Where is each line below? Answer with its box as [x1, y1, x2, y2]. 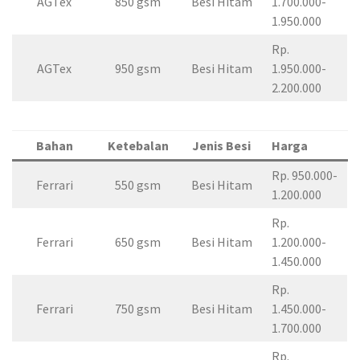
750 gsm [115, 301, 161, 317]
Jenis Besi [192, 137, 251, 153]
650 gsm [115, 234, 161, 250]
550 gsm [115, 177, 161, 193]
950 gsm [115, 60, 161, 76]
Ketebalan [107, 137, 169, 153]
